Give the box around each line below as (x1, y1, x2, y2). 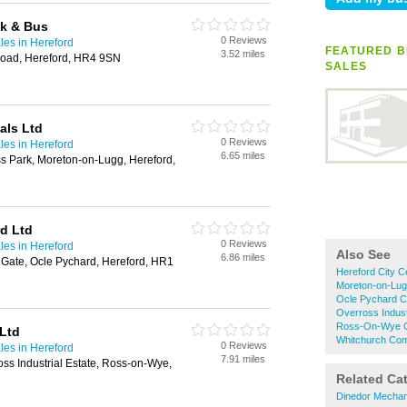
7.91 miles (221, 353, 265, 364)
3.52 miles (221, 48, 265, 59)
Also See (336, 247, 391, 262)
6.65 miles (221, 150, 265, 161)
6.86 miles (221, 252, 265, 263)
